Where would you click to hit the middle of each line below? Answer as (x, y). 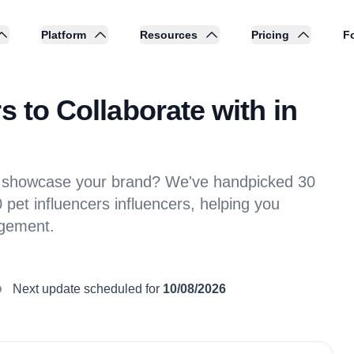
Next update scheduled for (86, 289)
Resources (169, 35)
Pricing (270, 35)
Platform (64, 35)
